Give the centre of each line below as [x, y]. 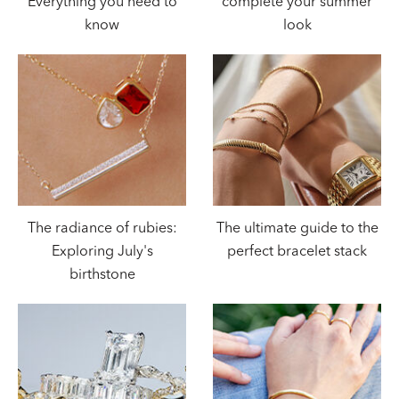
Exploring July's [102, 252]
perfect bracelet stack [297, 252]
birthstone [102, 276]
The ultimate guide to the [297, 229]
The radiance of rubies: [102, 229]
